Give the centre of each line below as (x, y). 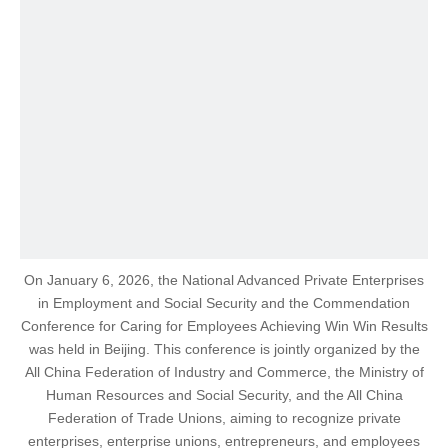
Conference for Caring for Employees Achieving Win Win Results (224, 326)
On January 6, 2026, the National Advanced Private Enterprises (224, 280)
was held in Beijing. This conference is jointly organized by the (224, 349)
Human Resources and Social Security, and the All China (224, 395)
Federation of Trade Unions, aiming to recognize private (224, 418)
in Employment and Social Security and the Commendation (224, 303)
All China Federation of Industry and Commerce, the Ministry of (224, 372)
